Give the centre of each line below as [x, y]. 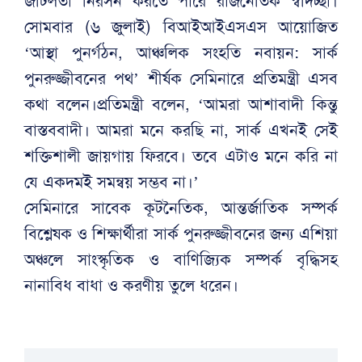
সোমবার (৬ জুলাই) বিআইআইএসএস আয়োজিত [181, 26]
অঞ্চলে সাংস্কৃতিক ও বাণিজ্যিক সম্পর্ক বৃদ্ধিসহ [181, 259]
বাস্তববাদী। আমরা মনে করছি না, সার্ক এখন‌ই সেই [181, 130]
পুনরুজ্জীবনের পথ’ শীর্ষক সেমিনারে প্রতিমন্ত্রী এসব [181, 78]
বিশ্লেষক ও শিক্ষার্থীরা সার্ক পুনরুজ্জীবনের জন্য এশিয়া [181, 233]
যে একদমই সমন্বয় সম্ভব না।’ [112, 181]
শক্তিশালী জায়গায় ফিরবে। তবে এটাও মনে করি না [181, 156]
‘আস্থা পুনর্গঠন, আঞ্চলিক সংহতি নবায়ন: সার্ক [181, 52]
